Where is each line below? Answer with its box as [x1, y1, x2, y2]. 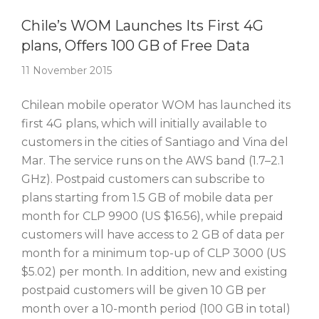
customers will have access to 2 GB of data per [21, 228, 285, 241]
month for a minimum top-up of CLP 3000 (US [21, 246, 286, 260]
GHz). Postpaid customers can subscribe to [21, 172, 265, 186]
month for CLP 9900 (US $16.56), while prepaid [21, 209, 283, 223]
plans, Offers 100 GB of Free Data [21, 37, 250, 54]
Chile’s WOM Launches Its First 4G [21, 17, 263, 34]
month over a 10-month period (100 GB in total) [21, 302, 291, 315]
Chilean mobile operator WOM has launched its [21, 98, 291, 112]
